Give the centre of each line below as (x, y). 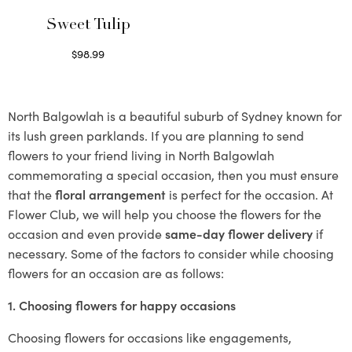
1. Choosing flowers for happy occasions (122, 304)
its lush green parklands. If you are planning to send (156, 135)
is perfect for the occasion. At (249, 194)
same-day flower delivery (239, 233)
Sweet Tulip (88, 26)
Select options (88, 71)
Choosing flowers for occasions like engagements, (150, 337)
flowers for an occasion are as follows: (116, 272)
